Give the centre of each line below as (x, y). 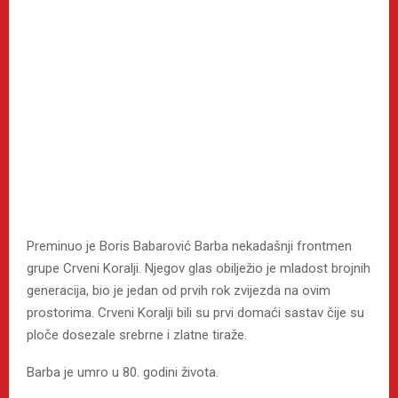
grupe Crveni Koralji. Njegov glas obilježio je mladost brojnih (199, 269)
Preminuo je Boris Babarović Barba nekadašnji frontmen (189, 247)
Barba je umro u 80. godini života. (123, 373)
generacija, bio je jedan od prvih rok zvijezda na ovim (179, 291)
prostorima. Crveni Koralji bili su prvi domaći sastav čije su (195, 313)
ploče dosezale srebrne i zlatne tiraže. (137, 335)
